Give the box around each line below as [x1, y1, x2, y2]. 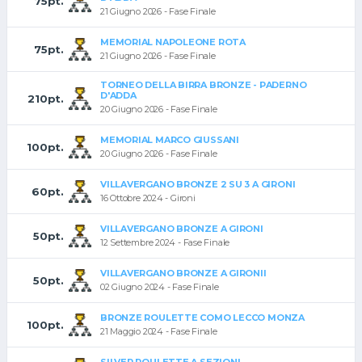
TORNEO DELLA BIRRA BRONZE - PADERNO [100, 79, 307, 91]
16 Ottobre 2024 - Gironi [100, 192, 196, 204]
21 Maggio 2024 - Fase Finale [100, 326, 217, 338]
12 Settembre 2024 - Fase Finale [100, 237, 230, 249]
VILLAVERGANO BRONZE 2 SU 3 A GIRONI [100, 179, 296, 191]
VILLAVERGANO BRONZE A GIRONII [100, 267, 267, 280]
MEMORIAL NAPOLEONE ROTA [100, 36, 246, 48]
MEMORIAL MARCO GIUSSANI [100, 134, 239, 146]
